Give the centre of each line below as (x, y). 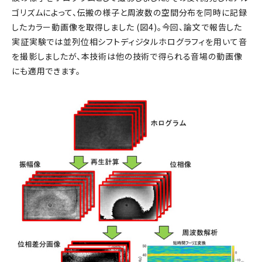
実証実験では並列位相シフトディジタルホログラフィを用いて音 (130, 42)
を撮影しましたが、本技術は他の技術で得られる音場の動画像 (127, 56)
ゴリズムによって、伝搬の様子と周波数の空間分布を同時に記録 (130, 13)
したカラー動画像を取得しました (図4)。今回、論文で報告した (127, 27)
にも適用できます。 (46, 71)
